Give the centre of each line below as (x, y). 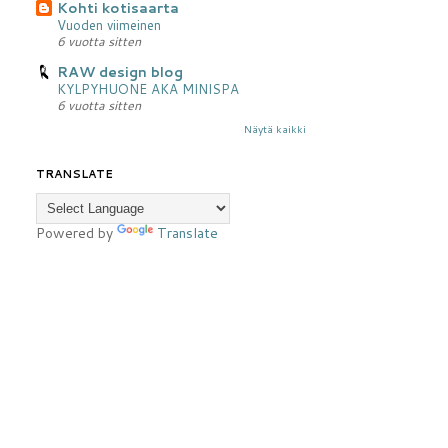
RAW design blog (120, 71)
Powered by (76, 233)
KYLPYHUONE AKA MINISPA (148, 88)
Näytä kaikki (275, 129)
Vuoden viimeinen (109, 24)
